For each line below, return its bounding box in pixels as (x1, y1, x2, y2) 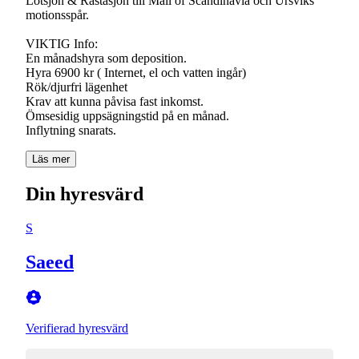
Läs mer (32, 152, 70, 165)
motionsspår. (26, 7, 89, 22)
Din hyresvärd (26, 183, 143, 204)
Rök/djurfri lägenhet (26, 79, 127, 94)
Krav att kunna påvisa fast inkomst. (26, 94, 204, 108)
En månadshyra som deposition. (26, 50, 187, 65)
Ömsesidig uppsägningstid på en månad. (26, 108, 229, 123)
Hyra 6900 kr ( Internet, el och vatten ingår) (26, 65, 246, 79)
